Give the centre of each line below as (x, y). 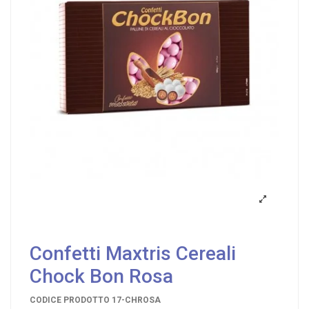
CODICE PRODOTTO (70, 300)
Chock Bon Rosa (101, 276)
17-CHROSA (136, 300)
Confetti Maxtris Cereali (133, 253)
